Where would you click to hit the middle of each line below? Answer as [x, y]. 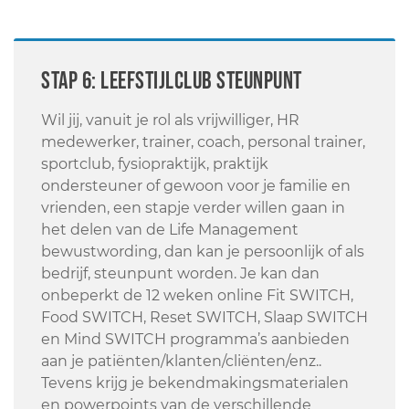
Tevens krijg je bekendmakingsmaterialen [195, 383]
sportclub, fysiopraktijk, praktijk [155, 163]
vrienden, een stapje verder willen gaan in [193, 207]
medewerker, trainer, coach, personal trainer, [203, 142]
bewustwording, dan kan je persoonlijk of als [203, 251]
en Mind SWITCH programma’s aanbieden [195, 339]
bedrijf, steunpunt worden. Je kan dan [180, 273]
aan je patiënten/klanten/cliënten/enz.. [181, 361]
